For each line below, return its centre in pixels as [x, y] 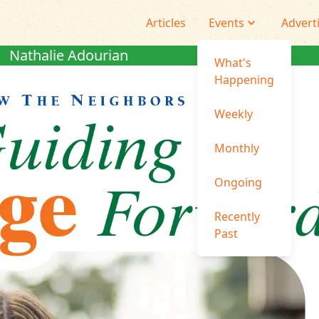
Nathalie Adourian [68, 55]
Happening [244, 80]
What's [233, 63]
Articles [166, 23]
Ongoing [238, 182]
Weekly [234, 114]
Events [226, 23]
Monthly [237, 148]
